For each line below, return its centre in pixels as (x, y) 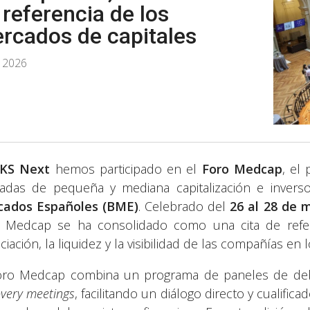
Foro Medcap (242, 169)
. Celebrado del (184, 207)
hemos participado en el (126, 169)
